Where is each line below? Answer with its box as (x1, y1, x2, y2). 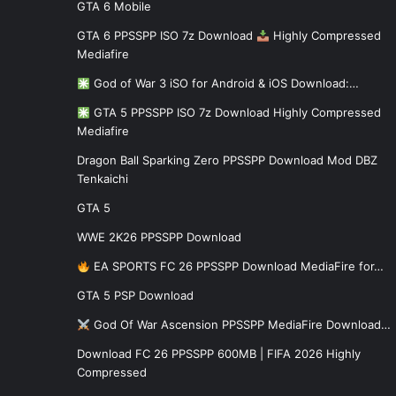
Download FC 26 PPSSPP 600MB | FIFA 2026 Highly (77, 346, 361, 362)
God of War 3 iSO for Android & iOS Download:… (89, 76, 359, 91)
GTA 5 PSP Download (77, 288, 194, 303)
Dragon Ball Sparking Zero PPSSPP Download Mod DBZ (77, 153, 377, 168)
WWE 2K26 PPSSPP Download (77, 230, 241, 245)
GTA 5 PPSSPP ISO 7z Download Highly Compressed (89, 105, 381, 120)
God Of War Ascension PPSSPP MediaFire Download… (89, 317, 391, 332)
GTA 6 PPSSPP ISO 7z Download (77, 28, 256, 43)
